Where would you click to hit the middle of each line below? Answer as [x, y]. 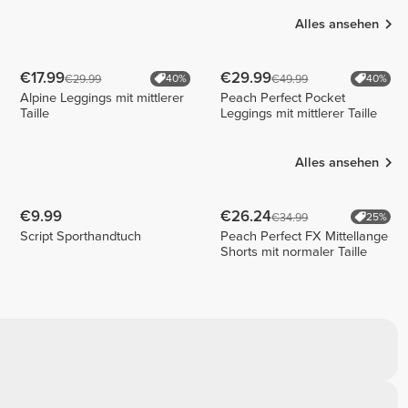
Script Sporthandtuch [81, 236]
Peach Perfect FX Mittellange [305, 236]
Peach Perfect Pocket [283, 97]
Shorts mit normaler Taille [294, 251]
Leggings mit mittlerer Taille [299, 113]
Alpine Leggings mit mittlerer [102, 97]
